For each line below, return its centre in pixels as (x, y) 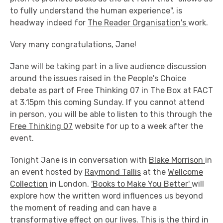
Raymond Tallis (113, 172)
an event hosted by (47, 172)
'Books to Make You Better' (141, 184)
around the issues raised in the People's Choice (98, 78)
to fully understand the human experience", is (96, 11)
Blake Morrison (177, 160)
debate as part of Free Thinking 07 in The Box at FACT (111, 90)
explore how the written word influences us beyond (107, 196)
